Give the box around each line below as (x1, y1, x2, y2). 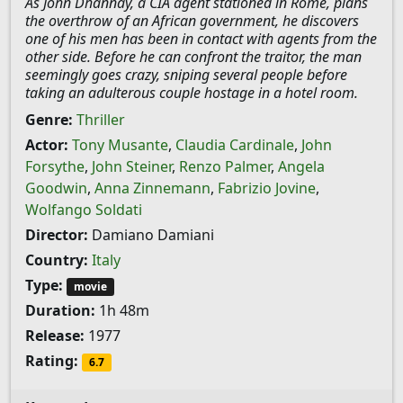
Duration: (25, 300, 95, 321)
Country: (25, 250, 88, 270)
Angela (278, 157, 325, 176)
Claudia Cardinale (175, 135, 294, 155)
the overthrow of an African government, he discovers (25, 11, 359, 31)
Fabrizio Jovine (218, 178, 316, 198)
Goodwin (25, 178, 87, 198)
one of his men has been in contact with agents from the (25, 29, 377, 49)
